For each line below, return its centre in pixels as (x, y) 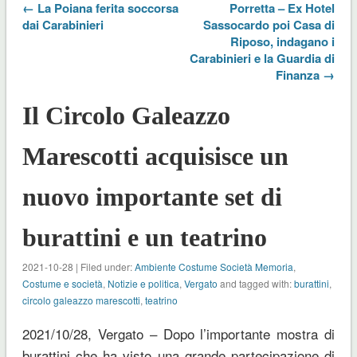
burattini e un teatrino (144, 237)
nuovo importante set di (152, 196)
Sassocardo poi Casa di (269, 24)
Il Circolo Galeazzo (126, 115)
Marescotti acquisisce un (155, 156)
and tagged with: (255, 283)
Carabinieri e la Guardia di (263, 58)
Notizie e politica (143, 283)
